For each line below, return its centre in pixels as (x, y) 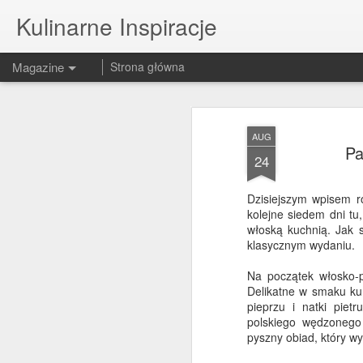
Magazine (38, 67)
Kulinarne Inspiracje (117, 26)
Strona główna (147, 66)
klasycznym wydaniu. (301, 245)
